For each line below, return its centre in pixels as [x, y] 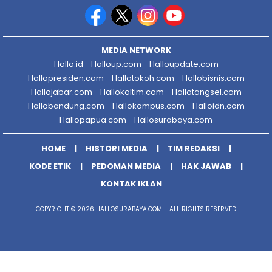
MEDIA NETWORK [136, 50]
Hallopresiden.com [66, 78]
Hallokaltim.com [132, 92]
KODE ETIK [50, 166]
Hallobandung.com [66, 106]
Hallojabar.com [61, 92]
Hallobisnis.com [213, 78]
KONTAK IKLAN [131, 183]
